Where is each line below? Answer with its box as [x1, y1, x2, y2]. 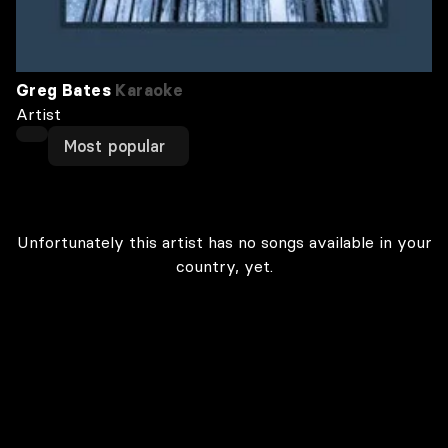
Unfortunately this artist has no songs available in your [16, 232, 432, 252]
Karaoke [111, 80, 184, 100]
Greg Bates [16, 80, 112, 100]
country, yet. [175, 256, 273, 276]
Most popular [64, 136, 166, 156]
